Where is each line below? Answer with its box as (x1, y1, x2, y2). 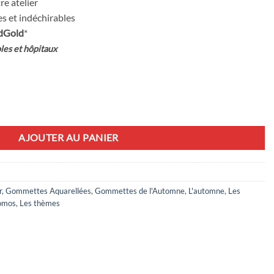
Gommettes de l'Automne (95, 186, 185, 196)
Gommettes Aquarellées (6, 186, 91, 196)
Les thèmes (20, 198, 60, 209)
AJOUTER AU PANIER (18, 131, 119, 143)
